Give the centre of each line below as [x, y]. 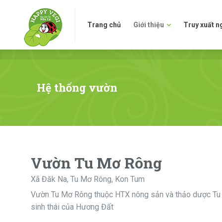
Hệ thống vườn [77, 87]
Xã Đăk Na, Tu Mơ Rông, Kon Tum [88, 179]
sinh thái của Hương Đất [72, 207]
